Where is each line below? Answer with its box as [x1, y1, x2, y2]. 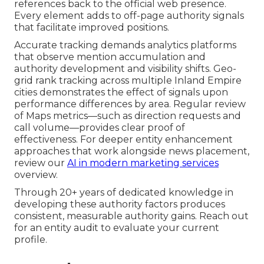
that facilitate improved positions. [14, 22, 169, 34]
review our [14, 157, 67, 169]
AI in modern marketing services [67, 157, 219, 169]
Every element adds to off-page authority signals [14, 10, 244, 22]
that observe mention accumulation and [14, 51, 206, 63]
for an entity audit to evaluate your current [14, 222, 219, 234]
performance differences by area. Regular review [14, 98, 246, 110]
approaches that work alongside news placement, [14, 146, 249, 157]
